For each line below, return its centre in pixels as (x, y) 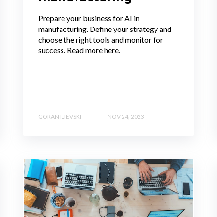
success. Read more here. (79, 50)
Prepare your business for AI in (89, 18)
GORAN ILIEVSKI (60, 116)
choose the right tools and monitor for (101, 39)
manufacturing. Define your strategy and (105, 29)
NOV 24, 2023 (126, 116)
